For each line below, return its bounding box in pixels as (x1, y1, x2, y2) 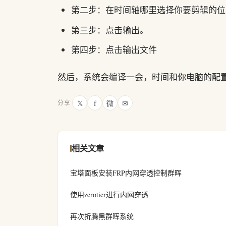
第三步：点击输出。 (71, 24, 149, 36)
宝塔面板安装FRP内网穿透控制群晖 (70, 168, 182, 178)
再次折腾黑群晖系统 (70, 211, 134, 221)
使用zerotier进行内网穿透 (70, 190, 148, 200)
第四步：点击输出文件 (71, 44, 157, 56)
